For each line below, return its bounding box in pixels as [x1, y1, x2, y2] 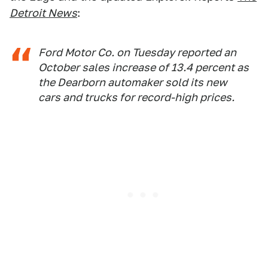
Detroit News [10, 7, 77, 19]
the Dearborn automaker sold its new [38, 76, 227, 89]
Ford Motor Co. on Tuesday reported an [38, 46, 236, 59]
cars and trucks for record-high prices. [38, 91, 234, 103]
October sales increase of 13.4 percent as [38, 61, 249, 74]
